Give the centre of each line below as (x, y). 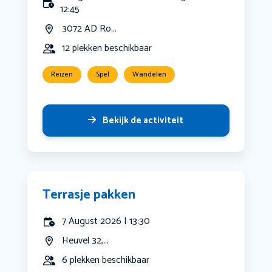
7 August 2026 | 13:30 (106, 222)
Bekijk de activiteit (143, 121)
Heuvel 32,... (85, 241)
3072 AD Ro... (89, 29)
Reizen (62, 75)
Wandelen (149, 75)
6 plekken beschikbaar (105, 260)
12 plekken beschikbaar (107, 49)
